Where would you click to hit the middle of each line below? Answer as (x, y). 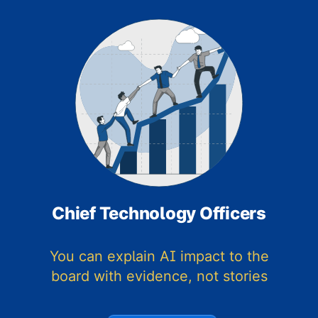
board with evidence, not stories (159, 276)
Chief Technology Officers (159, 214)
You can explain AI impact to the (159, 257)
